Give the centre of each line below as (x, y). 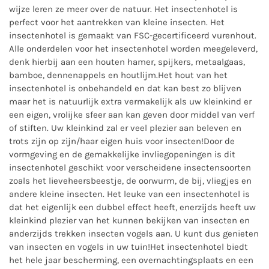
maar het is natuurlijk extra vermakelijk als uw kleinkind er (130, 101)
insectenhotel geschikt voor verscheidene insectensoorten (130, 168)
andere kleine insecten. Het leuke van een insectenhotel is (129, 194)
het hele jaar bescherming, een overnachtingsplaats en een (131, 260)
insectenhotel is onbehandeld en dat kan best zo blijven (125, 88)
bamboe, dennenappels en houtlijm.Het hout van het (118, 75)
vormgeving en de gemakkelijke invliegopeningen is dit (122, 154)
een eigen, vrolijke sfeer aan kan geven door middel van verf (132, 115)
